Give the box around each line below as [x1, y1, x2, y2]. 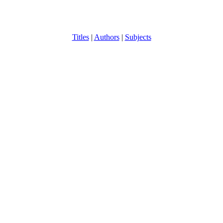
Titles [72, 33, 89, 42]
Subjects [124, 33, 151, 42]
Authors [94, 33, 119, 42]
